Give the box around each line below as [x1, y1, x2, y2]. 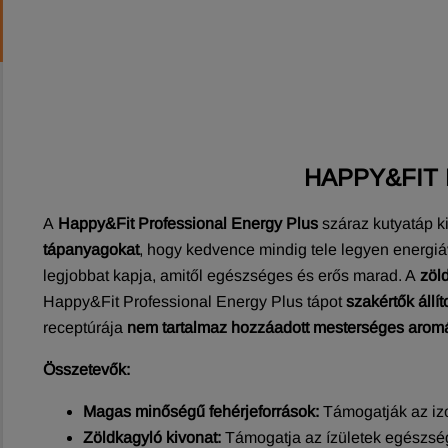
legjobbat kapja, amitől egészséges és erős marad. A [43, 266, 416, 284]
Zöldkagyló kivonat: [83, 428, 221, 446]
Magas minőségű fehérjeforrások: [83, 402, 319, 420]
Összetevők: [43, 360, 130, 378]
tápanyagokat [43, 240, 139, 258]
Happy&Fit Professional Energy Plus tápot [43, 292, 342, 310]
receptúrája [43, 318, 123, 336]
